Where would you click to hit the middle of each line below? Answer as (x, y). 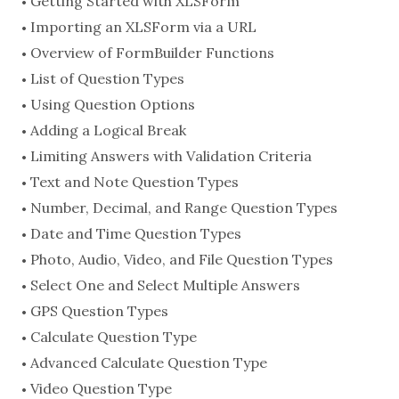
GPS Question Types (99, 311)
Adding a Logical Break (108, 130)
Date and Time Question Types (136, 234)
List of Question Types (107, 79)
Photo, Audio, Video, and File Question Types (182, 260)
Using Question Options (113, 105)
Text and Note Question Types (134, 182)
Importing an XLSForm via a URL (143, 27)
